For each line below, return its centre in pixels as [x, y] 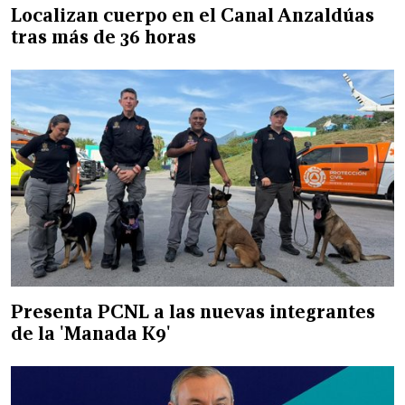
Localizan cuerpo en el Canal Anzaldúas [193, 15]
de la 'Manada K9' [91, 333]
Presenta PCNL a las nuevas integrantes [193, 311]
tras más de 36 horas [104, 37]
